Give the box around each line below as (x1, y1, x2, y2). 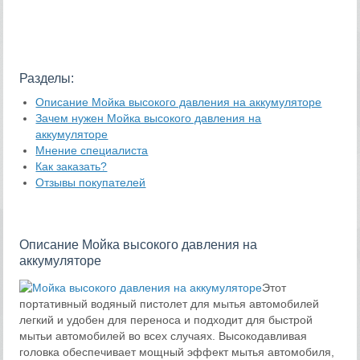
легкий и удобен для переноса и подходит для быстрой (19, 313, 313, 326)
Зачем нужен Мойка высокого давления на (35, 112, 262, 125)
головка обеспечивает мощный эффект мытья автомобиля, (19, 345, 335, 358)
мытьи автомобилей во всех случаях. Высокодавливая (19, 329, 308, 342)
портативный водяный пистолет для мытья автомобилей (19, 297, 320, 310)
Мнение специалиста (35, 144, 149, 157)
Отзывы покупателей (35, 176, 146, 190)
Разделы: (19, 71, 75, 86)
